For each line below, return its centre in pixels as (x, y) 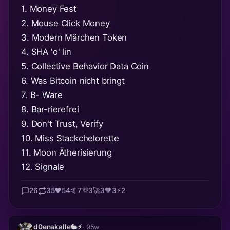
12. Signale (43, 167)
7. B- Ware (42, 95)
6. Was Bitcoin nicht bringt (73, 80)
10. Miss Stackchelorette (70, 138)
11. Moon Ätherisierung (66, 152)
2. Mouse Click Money (65, 23)
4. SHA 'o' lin (46, 52)
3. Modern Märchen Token (74, 37)
